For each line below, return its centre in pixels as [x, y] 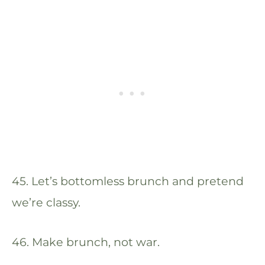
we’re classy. [46, 202]
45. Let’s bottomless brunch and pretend [128, 181]
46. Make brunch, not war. [86, 242]
